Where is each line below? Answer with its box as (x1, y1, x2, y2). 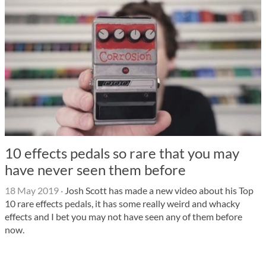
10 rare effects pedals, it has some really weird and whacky (5, 198, 240, 209)
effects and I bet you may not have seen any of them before (5, 211, 242, 222)
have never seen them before (5, 161, 186, 178)
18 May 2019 (5, 185, 59, 196)
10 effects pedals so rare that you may (5, 144, 239, 161)
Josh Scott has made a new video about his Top (63, 185, 254, 196)
